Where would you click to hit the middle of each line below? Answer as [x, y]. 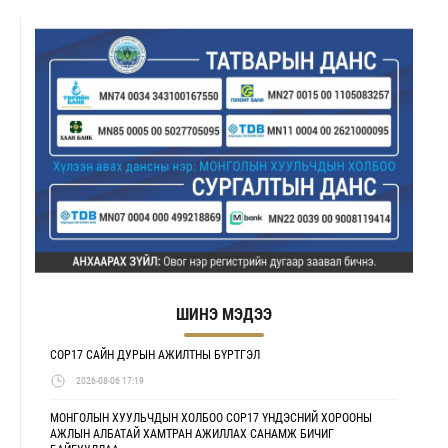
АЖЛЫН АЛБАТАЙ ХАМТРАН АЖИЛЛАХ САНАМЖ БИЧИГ [192, 433]
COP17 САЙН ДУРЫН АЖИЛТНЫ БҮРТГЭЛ [155, 354]
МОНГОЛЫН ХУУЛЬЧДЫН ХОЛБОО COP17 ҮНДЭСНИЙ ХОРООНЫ [211, 417]
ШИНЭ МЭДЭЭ [224, 314]
